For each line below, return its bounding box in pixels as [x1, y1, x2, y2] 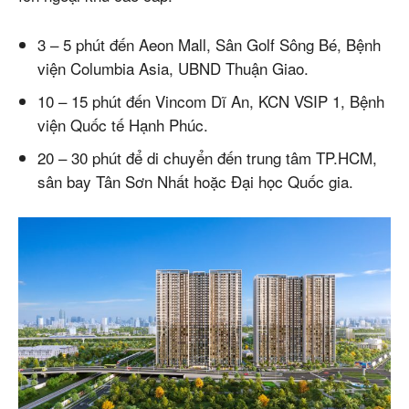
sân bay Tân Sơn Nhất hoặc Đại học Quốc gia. [37, 169, 353, 193]
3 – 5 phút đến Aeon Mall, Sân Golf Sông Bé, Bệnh [37, 32, 381, 56]
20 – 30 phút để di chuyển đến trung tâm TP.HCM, [37, 145, 377, 169]
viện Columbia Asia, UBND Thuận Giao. [37, 56, 309, 79]
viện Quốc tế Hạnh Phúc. [37, 112, 208, 136]
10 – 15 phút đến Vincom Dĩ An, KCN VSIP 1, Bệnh [37, 89, 384, 112]
